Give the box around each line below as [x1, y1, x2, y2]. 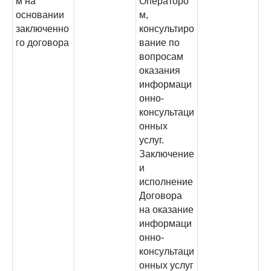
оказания [139, 65, 180, 76]
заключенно [16, 24, 69, 34]
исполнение [139, 177, 193, 187]
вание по [139, 38, 180, 48]
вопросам [139, 51, 183, 62]
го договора [16, 38, 69, 48]
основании [16, 10, 64, 20]
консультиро [139, 24, 194, 34]
